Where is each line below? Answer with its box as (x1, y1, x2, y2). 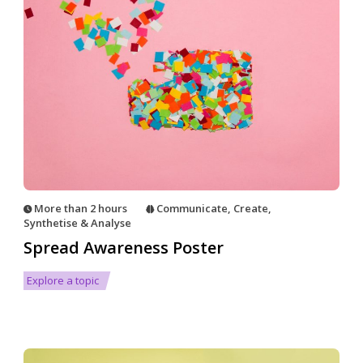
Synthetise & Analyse (23, 215, 131, 230)
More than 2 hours (34, 200, 127, 216)
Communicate (156, 200, 228, 216)
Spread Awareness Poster (23, 236, 224, 258)
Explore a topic (27, 273, 99, 288)
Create (233, 200, 268, 216)
